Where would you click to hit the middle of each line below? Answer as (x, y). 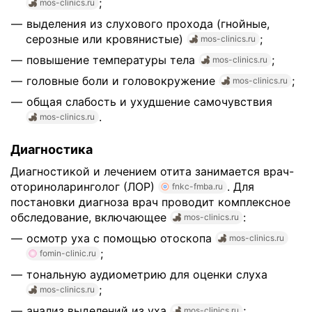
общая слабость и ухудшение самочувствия (149, 101)
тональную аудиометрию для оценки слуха (147, 274)
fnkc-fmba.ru (197, 186)
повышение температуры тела (112, 60)
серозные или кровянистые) (106, 39)
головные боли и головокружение (123, 80)
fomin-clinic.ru (68, 253)
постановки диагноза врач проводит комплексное (150, 202)
